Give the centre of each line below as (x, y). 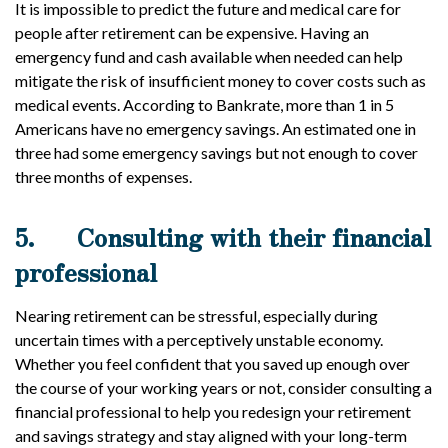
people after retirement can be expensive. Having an (192, 32)
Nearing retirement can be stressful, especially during (196, 315)
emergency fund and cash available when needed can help (209, 56)
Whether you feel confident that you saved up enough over (212, 363)
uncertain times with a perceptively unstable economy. (199, 339)
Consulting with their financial (254, 236)
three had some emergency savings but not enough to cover (216, 152)
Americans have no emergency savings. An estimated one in (215, 128)
